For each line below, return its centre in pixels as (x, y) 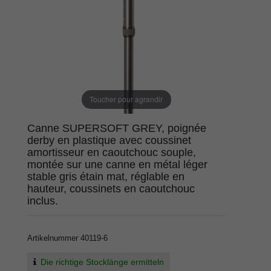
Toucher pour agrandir (126, 99)
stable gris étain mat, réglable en (106, 176)
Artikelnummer (54, 238)
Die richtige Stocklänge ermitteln (102, 262)
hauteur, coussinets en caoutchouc (111, 188)
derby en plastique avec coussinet (109, 140)
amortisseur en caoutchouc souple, (112, 152)
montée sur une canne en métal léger (117, 164)
